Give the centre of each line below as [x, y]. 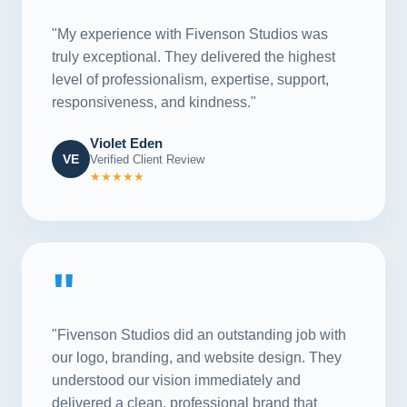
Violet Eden [126, 143]
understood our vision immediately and [176, 380]
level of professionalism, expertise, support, [190, 79]
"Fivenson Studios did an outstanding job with [199, 334]
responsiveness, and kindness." [154, 102]
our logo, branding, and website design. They [197, 357]
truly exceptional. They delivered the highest [194, 56]
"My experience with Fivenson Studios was [190, 34]
